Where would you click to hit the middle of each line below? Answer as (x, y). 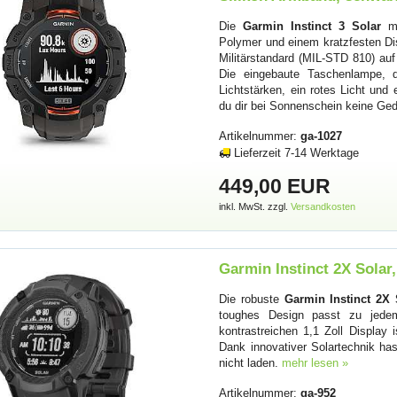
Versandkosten (323, 207)
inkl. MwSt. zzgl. (255, 207)
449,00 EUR (275, 187)
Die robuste (252, 299)
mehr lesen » (315, 362)
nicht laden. (251, 362)
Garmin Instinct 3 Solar (312, 26)
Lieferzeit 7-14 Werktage (297, 152)
